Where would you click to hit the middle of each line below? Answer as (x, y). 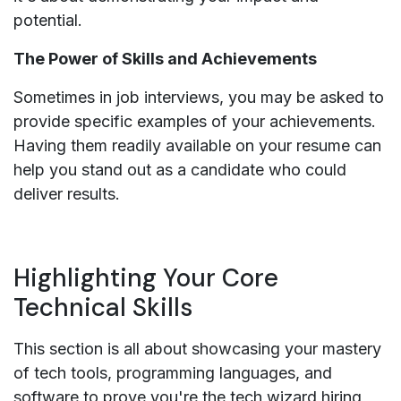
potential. (48, 20)
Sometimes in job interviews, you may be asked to (199, 97)
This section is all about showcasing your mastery (197, 348)
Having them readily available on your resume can (197, 145)
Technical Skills (103, 307)
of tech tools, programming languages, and (173, 372)
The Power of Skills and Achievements (165, 58)
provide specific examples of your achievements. (195, 121)
